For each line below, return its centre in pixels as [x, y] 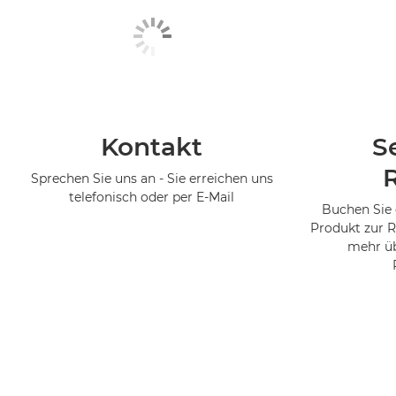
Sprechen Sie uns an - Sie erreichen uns [152, 178]
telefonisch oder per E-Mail [152, 197]
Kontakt [152, 146]
